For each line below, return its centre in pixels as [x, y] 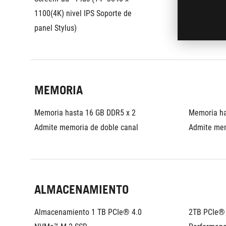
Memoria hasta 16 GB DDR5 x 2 [85, 113]
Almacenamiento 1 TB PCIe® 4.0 [88, 212]
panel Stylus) [55, 28]
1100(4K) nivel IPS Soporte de [83, 13]
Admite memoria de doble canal [86, 127]
